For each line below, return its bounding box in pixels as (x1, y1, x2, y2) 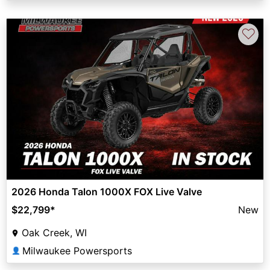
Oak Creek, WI (22, 227, 87, 239)
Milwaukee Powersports (22, 245, 132, 257)
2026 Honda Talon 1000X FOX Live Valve (11, 186, 202, 198)
